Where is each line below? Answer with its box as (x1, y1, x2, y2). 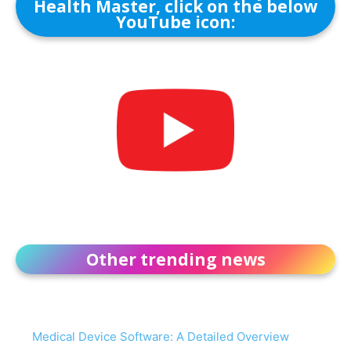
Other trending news (85, 248, 266, 271)
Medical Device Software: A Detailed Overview (32, 329, 289, 345)
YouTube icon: (116, 11, 235, 34)
